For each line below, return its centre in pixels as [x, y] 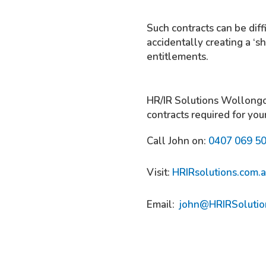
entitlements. [178, 56]
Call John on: [178, 141]
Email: [163, 205]
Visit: [160, 173]
